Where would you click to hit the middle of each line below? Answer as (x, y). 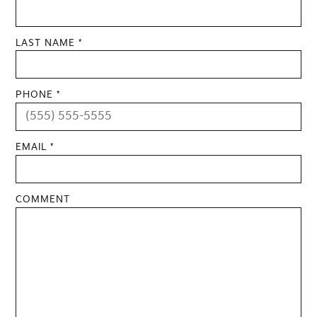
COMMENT (43, 200)
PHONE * (38, 95)
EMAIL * (35, 148)
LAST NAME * (49, 43)
